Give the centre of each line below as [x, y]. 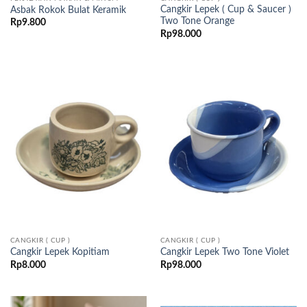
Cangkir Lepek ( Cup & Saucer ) [225, 10]
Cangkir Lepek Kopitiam [60, 253]
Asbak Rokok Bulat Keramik [68, 10]
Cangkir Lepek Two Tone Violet [224, 253]
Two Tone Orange [197, 22]
